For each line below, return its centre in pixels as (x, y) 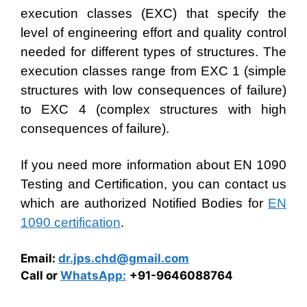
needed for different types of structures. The (153, 51)
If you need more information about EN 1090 (153, 165)
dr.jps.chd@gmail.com (124, 258)
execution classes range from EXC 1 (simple (153, 71)
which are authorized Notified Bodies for (144, 203)
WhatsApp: (93, 275)
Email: (39, 258)
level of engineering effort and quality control (153, 32)
